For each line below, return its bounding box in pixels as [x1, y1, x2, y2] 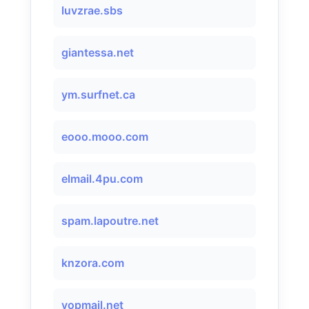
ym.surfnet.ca [61, 88, 135, 101]
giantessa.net [61, 46, 134, 59]
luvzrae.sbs [61, 3, 123, 17]
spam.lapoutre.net [61, 214, 159, 228]
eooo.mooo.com [61, 130, 148, 143]
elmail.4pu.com [61, 172, 143, 186]
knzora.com [61, 256, 124, 270]
